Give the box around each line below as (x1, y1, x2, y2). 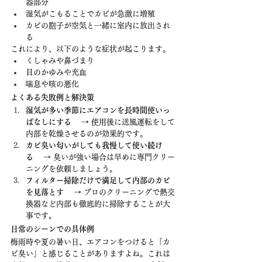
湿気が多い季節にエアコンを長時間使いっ (26, 106, 170, 114)
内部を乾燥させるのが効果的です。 (26, 130, 147, 137)
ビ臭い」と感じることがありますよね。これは (11, 250, 170, 257)
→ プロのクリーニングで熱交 (64, 188, 175, 196)
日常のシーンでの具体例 (11, 225, 94, 233)
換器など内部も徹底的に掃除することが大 (26, 200, 170, 208)
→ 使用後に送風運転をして (71, 118, 175, 126)
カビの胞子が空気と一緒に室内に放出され (26, 22, 170, 29)
